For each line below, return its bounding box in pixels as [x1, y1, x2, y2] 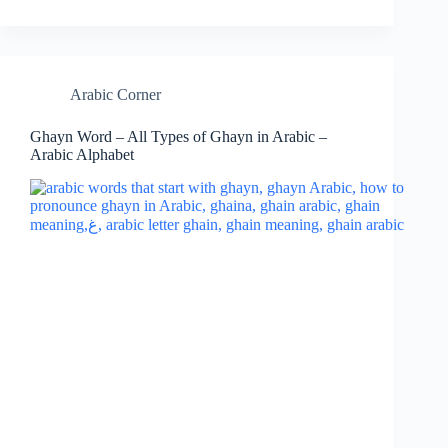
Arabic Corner [70, 86, 161, 104]
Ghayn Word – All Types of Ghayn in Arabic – [30, 128, 327, 146]
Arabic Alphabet [30, 146, 134, 164]
